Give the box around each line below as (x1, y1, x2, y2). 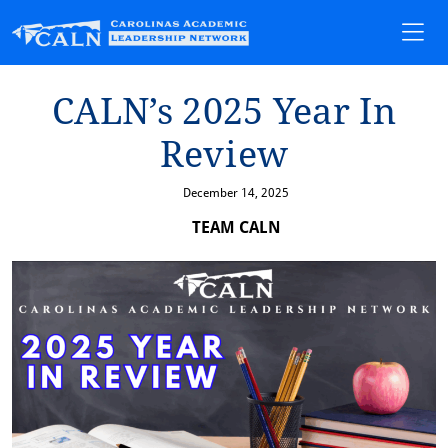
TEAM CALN (191, 215, 281, 238)
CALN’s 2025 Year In (51, 85, 397, 134)
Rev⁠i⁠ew (159, 128, 289, 177)
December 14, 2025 (183, 183, 289, 200)
